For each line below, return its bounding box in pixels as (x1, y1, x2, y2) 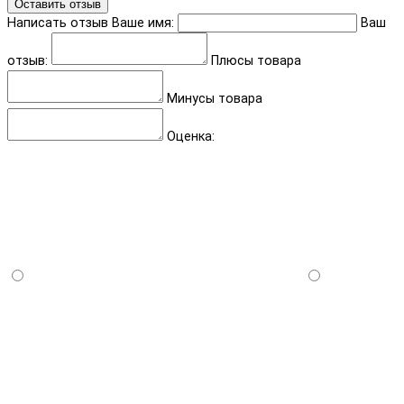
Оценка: (167, 128, 215, 144)
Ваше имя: (112, 14, 174, 31)
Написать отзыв (7, 14, 108, 31)
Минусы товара (167, 90, 262, 106)
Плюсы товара (211, 52, 301, 69)
